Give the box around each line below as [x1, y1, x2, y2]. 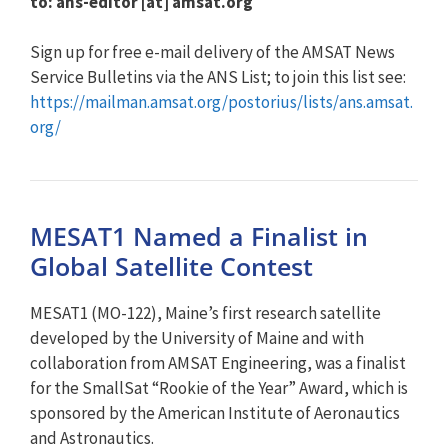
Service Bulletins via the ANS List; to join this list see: [30, 66, 406, 88]
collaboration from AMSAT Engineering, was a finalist [30, 352, 406, 374]
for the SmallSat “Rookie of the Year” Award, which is [30, 377, 408, 399]
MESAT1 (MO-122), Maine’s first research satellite [30, 302, 381, 324]
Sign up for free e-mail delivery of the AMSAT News [30, 41, 395, 63]
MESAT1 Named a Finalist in [30, 219, 368, 253]
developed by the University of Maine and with [30, 327, 364, 349]
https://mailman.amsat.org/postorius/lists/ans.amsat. [30, 91, 413, 113]
